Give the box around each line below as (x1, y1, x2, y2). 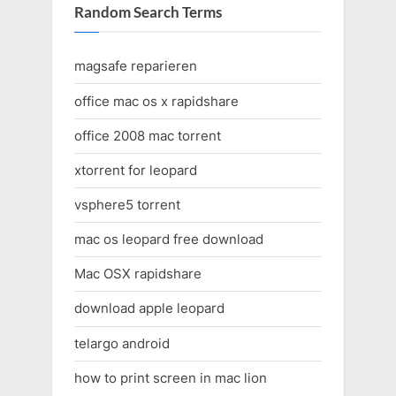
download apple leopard (74, 300, 225, 317)
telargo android (74, 334, 170, 352)
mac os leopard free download (74, 231, 263, 248)
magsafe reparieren (74, 57, 197, 75)
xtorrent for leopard (74, 161, 197, 179)
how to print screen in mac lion (74, 369, 267, 386)
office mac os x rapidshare (74, 92, 239, 110)
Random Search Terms (74, 3, 222, 21)
